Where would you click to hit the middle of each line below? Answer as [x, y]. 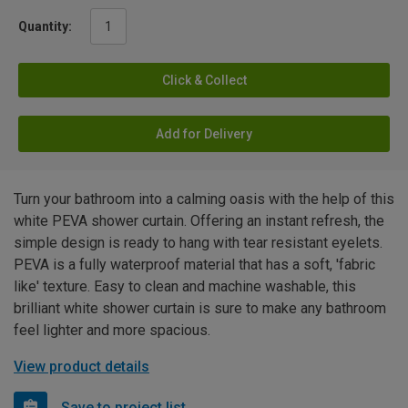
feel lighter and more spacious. [112, 330]
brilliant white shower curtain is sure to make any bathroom [200, 308]
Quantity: [45, 26]
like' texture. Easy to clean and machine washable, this [185, 286]
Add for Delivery [204, 133]
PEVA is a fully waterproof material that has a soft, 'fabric [194, 264]
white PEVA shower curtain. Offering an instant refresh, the [199, 220]
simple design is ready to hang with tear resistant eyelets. [198, 242]
